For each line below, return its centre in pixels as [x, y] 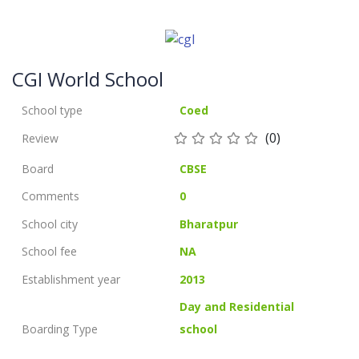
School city [50, 224]
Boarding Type [60, 329]
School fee [49, 252]
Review [40, 139]
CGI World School [88, 79]
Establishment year [71, 279]
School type [52, 110]
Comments [50, 196]
